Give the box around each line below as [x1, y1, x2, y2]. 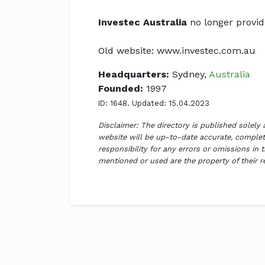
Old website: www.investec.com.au [98, 44, 256, 56]
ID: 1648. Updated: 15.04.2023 [98, 98, 209, 108]
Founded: [98, 82, 143, 94]
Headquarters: [98, 68, 169, 80]
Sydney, [169, 68, 209, 80]
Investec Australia [98, 16, 187, 28]
